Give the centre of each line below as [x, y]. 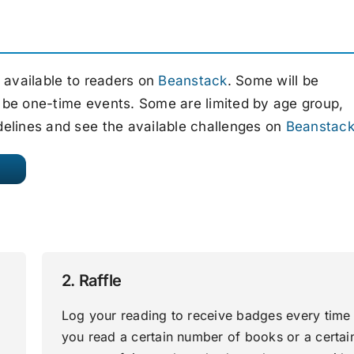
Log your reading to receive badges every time [206, 316]
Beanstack [193, 81]
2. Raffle [91, 281]
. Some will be [273, 81]
